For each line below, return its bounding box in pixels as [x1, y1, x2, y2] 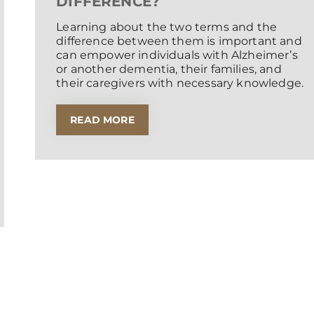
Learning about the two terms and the [56, 20, 278, 34]
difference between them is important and [56, 34, 302, 48]
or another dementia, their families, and [56, 62, 282, 76]
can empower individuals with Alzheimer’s [56, 48, 298, 62]
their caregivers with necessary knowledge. [56, 76, 304, 90]
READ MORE [70, 114, 135, 127]
